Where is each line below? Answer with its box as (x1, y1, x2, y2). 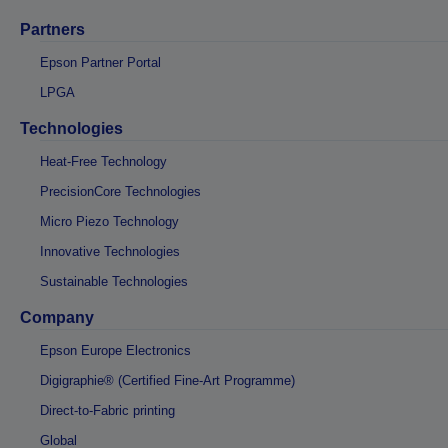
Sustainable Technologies (40, 274, 188, 290)
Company (20, 309, 94, 327)
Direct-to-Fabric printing (40, 403, 175, 419)
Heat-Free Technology (40, 154, 167, 170)
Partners (20, 21, 85, 39)
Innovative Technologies (40, 244, 180, 260)
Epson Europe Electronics (40, 343, 191, 359)
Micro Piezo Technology (40, 214, 179, 230)
